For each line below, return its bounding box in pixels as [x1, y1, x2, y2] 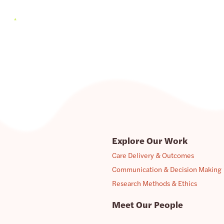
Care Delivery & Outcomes [112, 150, 194, 160]
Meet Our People [112, 198, 183, 210]
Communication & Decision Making [112, 164, 221, 174]
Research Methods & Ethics [112, 178, 197, 188]
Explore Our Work [112, 134, 187, 146]
